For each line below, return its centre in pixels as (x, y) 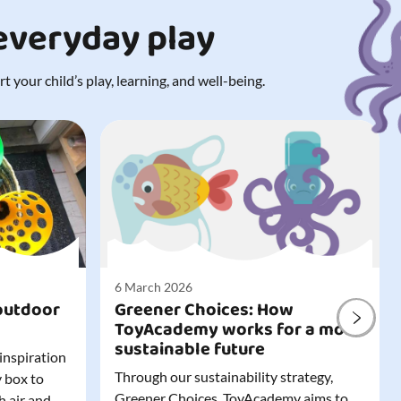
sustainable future (190, 350)
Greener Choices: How (204, 310)
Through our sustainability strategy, (224, 377)
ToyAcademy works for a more (238, 330)
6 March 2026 (154, 287)
